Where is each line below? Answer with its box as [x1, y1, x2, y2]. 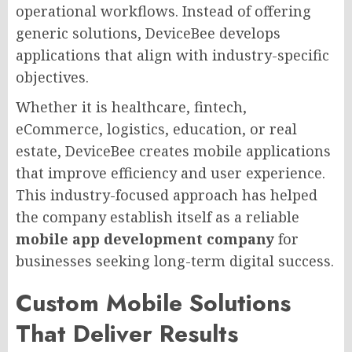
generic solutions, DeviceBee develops [16, 23, 280, 42]
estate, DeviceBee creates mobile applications [16, 141, 331, 160]
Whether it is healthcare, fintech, [16, 97, 247, 116]
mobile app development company [16, 229, 274, 248]
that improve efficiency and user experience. [16, 163, 325, 182]
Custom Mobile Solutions [16, 285, 291, 320]
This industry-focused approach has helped [16, 185, 317, 204]
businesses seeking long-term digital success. [16, 251, 334, 270]
